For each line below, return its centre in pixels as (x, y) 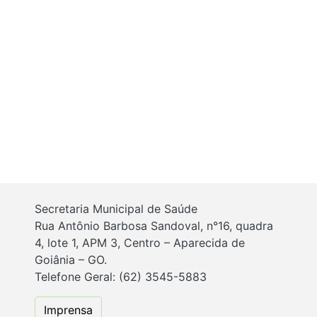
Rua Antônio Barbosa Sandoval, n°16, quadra (154, 226)
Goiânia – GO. (71, 260)
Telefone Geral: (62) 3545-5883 (121, 277)
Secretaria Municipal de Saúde (116, 209)
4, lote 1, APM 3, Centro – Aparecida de (140, 243)
